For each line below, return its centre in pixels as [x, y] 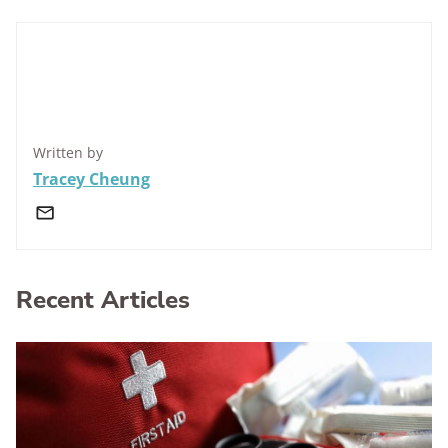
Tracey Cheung [91, 179]
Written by [68, 152]
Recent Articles [103, 300]
